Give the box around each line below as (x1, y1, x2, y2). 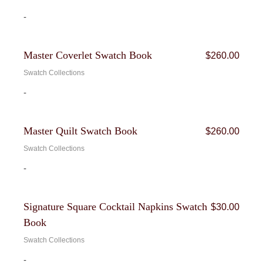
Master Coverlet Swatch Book (23, 49, 153, 61)
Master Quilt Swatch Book (23, 125, 138, 137)
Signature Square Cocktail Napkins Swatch (23, 201, 208, 213)
